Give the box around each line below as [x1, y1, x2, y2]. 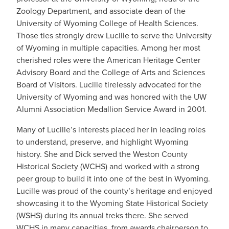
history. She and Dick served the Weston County [16, 148, 188, 160]
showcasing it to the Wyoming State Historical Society [16, 197, 208, 209]
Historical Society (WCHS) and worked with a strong [16, 161, 199, 172]
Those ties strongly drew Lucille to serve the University [16, 30, 212, 41]
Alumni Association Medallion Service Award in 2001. [16, 103, 209, 115]
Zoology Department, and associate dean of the [16, 5, 186, 17]
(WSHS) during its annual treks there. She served [16, 210, 188, 221]
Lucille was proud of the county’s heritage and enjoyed [16, 185, 212, 197]
